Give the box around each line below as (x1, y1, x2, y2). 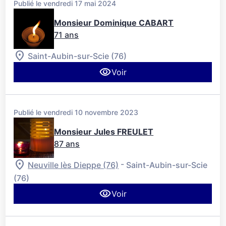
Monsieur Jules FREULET (54, 127, 154, 137)
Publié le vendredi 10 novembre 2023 (14, 108, 139, 117)
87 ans (54, 139, 80, 149)
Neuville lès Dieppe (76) (28, 159, 119, 170)
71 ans (54, 30, 79, 40)
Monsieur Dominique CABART (54, 18, 174, 28)
